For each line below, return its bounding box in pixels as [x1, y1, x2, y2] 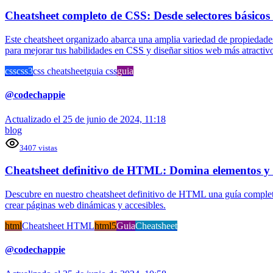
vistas [37, 143, 57, 152]
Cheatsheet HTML [22, 221, 94, 232]
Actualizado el [5, 113, 63, 124]
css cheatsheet [33, 66, 87, 77]
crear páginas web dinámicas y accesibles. [5, 200, 166, 211]
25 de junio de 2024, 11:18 [63, 113, 166, 124]
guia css [87, 66, 117, 77]
